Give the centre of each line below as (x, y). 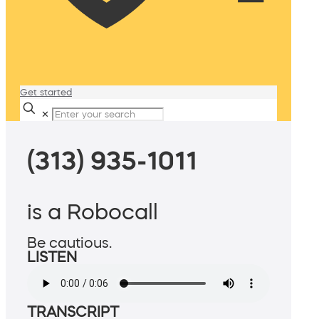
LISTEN (52, 257)
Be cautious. (69, 243)
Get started (46, 92)
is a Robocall (93, 212)
